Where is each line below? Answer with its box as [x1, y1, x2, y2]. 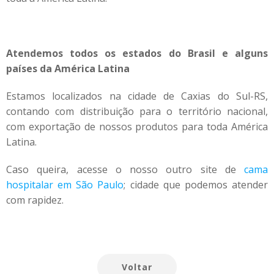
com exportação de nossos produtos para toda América [6, 120, 268, 133]
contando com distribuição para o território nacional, [6, 105, 268, 118]
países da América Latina [6, 62, 130, 75]
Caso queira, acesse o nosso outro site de [6, 163, 244, 176]
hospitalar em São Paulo [6, 178, 124, 191]
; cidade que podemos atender [124, 178, 268, 191]
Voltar [122, 261, 152, 273]
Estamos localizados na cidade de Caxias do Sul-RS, [6, 89, 268, 103]
